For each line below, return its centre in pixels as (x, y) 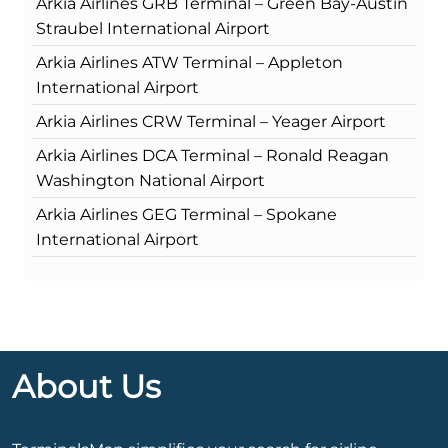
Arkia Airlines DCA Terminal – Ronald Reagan (212, 156)
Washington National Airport (150, 181)
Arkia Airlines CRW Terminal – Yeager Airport (211, 122)
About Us (86, 387)
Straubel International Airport (153, 29)
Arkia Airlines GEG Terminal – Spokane (186, 215)
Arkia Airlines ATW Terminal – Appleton (189, 63)
